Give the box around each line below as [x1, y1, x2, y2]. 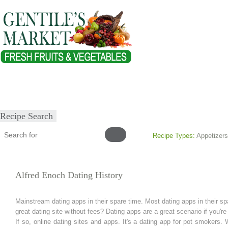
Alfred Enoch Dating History [15, 170, 123, 180]
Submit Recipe [7, 103, 50, 111]
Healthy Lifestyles [122, 82, 175, 90]
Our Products [69, 82, 108, 90]
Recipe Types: [153, 132, 195, 139]
